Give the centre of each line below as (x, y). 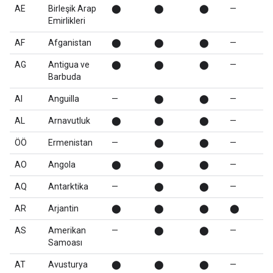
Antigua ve (69, 65)
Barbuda (65, 77)
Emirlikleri (67, 21)
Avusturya (68, 264)
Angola (62, 165)
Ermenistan (70, 143)
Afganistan (70, 43)
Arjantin (63, 208)
